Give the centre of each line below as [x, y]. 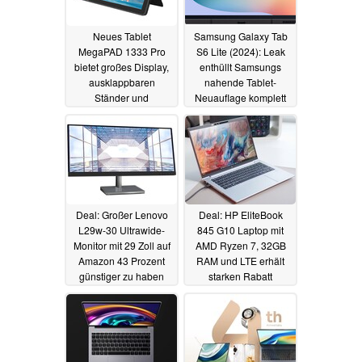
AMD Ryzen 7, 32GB [240, 245]
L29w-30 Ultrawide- [122, 229]
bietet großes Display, [122, 66]
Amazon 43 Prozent [122, 260]
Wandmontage [122, 112]
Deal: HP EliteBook [240, 214]
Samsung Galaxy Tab [240, 36]
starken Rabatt [240, 276]
